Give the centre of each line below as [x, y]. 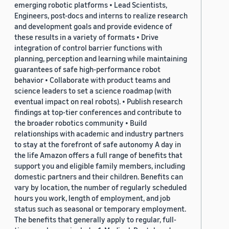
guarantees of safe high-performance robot [87, 69]
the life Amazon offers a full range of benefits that [98, 155]
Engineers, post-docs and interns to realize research [101, 16]
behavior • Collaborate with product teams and [92, 80]
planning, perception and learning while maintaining [101, 59]
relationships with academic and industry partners [99, 134]
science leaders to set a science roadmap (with [93, 91]
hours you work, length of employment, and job [92, 198]
